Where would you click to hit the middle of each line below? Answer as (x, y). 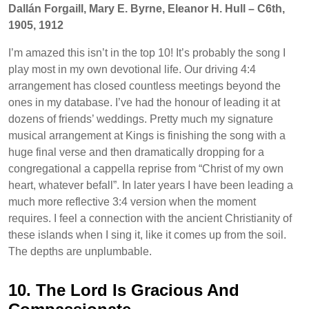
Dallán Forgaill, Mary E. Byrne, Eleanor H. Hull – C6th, (147, 8)
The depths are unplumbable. (80, 251)
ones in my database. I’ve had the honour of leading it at (144, 102)
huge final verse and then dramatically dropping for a (136, 152)
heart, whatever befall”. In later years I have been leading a (151, 185)
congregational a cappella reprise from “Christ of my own (146, 168)
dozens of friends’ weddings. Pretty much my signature (141, 119)
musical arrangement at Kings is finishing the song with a (147, 135)
